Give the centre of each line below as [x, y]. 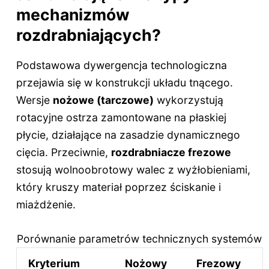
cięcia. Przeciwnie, [63, 152]
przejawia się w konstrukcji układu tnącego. [124, 83]
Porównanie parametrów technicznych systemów [140, 239]
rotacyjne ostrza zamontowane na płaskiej [121, 117]
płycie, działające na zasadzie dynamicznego [128, 135]
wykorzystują [188, 100]
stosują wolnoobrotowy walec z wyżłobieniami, [133, 170]
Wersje [34, 100]
